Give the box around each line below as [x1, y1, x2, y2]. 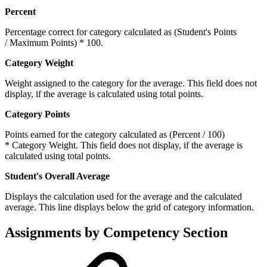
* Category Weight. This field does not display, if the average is [5, 139, 243, 150]
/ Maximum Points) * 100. [5, 37, 103, 48]
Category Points [5, 108, 70, 119]
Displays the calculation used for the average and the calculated [5, 191, 242, 201]
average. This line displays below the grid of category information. [5, 201, 254, 212]
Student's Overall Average [5, 170, 110, 181]
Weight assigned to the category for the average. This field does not [5, 77, 257, 88]
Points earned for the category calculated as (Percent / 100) [5, 129, 225, 139]
